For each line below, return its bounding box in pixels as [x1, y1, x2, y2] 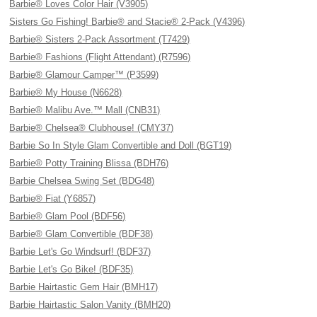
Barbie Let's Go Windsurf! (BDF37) [9, 246, 151, 257]
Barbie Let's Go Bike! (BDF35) [9, 264, 134, 275]
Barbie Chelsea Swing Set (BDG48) [9, 175, 155, 186]
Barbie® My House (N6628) [9, 87, 122, 98]
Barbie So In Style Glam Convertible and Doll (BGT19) [9, 140, 232, 151]
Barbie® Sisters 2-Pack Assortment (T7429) [9, 34, 190, 45]
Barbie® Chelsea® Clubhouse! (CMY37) [9, 122, 174, 133]
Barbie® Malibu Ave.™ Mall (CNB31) [9, 105, 161, 115]
